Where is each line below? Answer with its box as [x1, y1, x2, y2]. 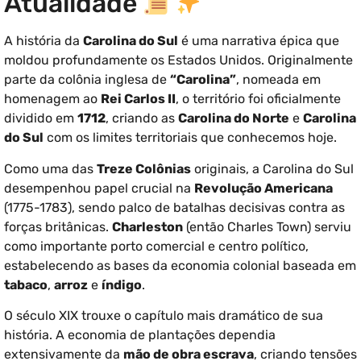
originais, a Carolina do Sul [191, 160, 354, 176]
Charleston [112, 218, 183, 234]
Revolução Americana [194, 180, 333, 196]
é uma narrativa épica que [178, 33, 339, 49]
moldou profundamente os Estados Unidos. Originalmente [4, 52, 353, 68]
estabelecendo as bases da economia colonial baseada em [4, 257, 356, 273]
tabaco [4, 276, 48, 293]
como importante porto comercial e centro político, [4, 238, 309, 254]
